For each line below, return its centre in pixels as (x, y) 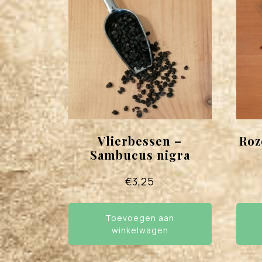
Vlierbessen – (140, 141)
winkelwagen (140, 230)
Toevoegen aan (140, 218)
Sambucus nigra (140, 155)
